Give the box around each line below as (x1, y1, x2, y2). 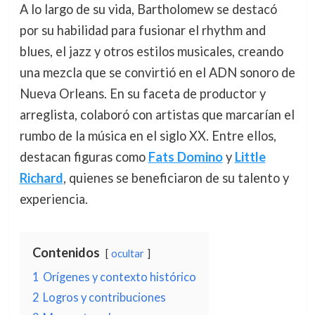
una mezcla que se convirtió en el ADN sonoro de (19, 64, 295, 80)
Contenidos (32, 244, 100, 260)
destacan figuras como (19, 148, 148, 165)
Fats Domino (148, 148, 223, 165)
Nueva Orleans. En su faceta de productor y (19, 85, 266, 101)
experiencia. (19, 191, 88, 207)
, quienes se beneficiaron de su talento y (63, 169, 289, 186)
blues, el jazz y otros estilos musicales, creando (19, 43, 283, 59)
